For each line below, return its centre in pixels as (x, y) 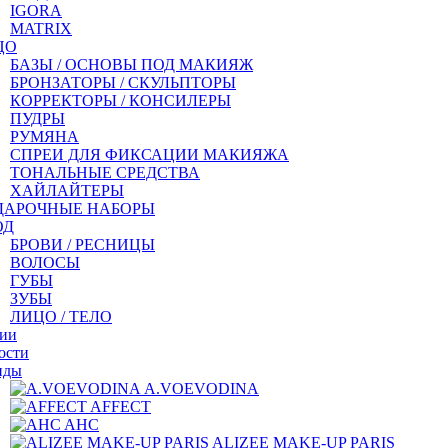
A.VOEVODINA (201, 388)
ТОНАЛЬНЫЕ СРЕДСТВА (105, 172)
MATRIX (41, 28)
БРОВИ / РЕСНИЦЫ (82, 244)
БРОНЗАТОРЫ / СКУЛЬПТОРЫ (123, 82)
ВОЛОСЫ (45, 262)
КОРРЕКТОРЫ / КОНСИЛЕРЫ (120, 100)
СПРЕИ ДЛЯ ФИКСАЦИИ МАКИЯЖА (149, 154)
